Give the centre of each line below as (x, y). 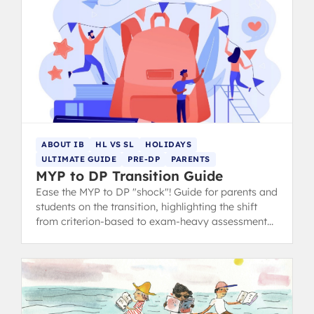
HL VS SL (115, 144)
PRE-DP (144, 159)
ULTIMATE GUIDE (79, 159)
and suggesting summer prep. (106, 236)
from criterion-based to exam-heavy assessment (151, 221)
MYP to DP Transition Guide (129, 176)
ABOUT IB (63, 144)
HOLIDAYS (168, 144)
